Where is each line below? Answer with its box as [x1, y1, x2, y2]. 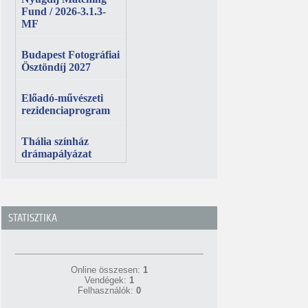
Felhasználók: [78, 285, 136, 296]
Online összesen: [71, 265, 143, 275]
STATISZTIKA [8, 212, 57, 224]
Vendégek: [85, 275, 129, 285]
